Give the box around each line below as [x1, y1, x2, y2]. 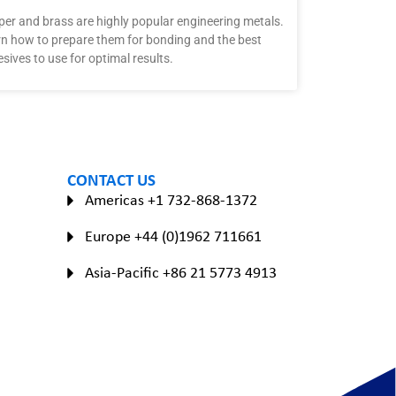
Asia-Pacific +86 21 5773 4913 [84, 262, 277, 284]
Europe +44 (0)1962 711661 [84, 225, 262, 247]
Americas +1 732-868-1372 [84, 189, 257, 211]
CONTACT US [66, 168, 156, 192]
